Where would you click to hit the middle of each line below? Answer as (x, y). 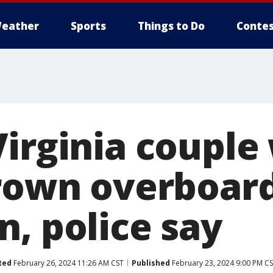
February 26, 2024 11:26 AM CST (68, 263)
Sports (88, 26)
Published (151, 263)
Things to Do (171, 26)
